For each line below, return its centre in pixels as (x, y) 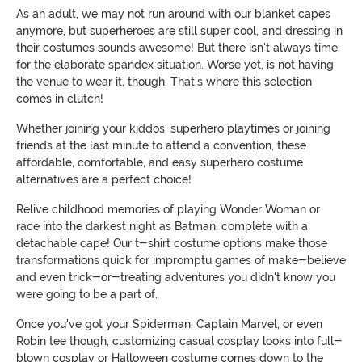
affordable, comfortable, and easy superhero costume (160, 163)
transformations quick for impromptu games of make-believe (181, 261)
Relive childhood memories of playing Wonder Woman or (168, 210)
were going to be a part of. (87, 295)
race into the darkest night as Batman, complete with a (162, 227)
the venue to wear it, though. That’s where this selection (164, 82)
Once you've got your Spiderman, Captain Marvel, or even (169, 324)
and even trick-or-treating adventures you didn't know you (176, 278)
